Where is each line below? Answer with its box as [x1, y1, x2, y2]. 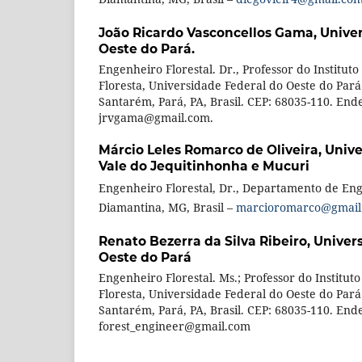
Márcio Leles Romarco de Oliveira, [99, 142, 325, 158]
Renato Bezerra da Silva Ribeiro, [99, 234, 314, 250]
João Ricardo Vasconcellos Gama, [99, 25, 320, 41]
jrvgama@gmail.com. [99, 110, 213, 126]
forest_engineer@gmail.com [99, 318, 250, 335]
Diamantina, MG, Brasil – [99, 200, 236, 216]
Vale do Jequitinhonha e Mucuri [99, 158, 309, 175]
